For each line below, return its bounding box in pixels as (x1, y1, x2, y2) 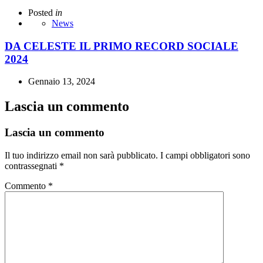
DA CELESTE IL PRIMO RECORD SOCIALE (5, 39, 238, 52)
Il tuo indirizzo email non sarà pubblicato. (5, 150, 158, 160)
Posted (28, 8, 53, 18)
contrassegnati (5, 161, 59, 171)
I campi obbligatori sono (160, 150, 250, 160)
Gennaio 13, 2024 (28, 76, 95, 87)
